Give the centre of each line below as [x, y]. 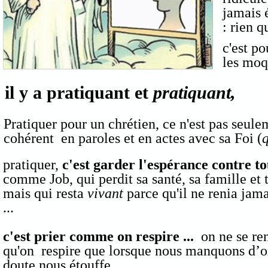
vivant [105, 193]
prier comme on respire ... [117, 236]
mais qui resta [45, 193]
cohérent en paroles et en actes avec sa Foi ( [133, 138]
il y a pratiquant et [79, 92]
